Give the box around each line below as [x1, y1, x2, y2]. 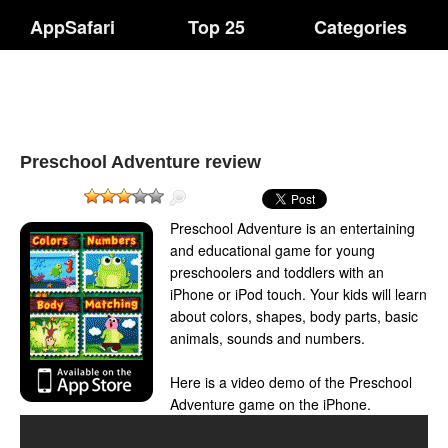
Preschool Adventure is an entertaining [170, 218, 415, 238]
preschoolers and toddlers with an [170, 262, 384, 282]
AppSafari [29, 14, 115, 40]
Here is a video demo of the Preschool [170, 372, 412, 392]
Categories [314, 14, 408, 40]
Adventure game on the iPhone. [170, 394, 371, 414]
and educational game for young [170, 240, 375, 260]
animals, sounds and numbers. [170, 328, 365, 348]
